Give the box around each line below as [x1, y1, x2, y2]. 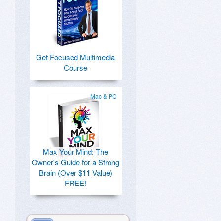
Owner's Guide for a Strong [32, 157, 119, 167]
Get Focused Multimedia [36, 52, 115, 62]
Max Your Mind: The [43, 147, 108, 157]
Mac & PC [90, 92, 117, 100]
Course [64, 62, 87, 73]
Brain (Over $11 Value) [38, 167, 112, 178]
